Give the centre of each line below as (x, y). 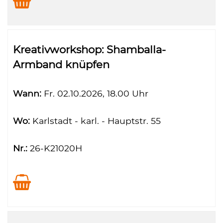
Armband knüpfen (61, 64)
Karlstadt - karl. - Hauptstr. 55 (95, 121)
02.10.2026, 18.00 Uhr (102, 93)
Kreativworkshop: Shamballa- (89, 50)
